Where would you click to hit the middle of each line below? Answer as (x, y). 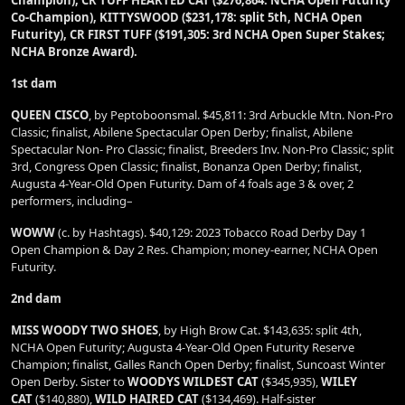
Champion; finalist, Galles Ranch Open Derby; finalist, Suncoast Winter (198, 364)
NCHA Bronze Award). (74, 52)
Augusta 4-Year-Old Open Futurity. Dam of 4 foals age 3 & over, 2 (182, 184)
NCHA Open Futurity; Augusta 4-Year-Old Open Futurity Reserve (183, 347)
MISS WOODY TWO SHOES (85, 330)
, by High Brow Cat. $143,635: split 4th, (260, 330)
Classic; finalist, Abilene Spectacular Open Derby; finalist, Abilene (182, 132)
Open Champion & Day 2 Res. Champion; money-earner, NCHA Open (194, 250)
